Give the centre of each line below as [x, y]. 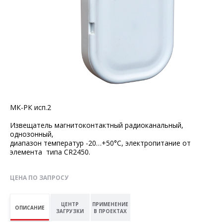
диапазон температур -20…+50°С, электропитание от [100, 143]
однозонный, [32, 134]
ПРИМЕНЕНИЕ [111, 204]
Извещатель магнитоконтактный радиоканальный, [97, 125]
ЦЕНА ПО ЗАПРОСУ [39, 178]
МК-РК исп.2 [30, 108]
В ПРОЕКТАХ [111, 211]
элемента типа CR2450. [50, 152]
